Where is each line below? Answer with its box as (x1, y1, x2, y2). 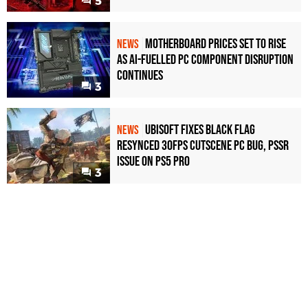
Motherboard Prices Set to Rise (145, 36, 286, 53)
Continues (117, 67, 163, 85)
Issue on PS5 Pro (117, 153, 190, 170)
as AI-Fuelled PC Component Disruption (117, 52, 294, 69)
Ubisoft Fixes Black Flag (145, 122, 255, 139)
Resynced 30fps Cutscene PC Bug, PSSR (117, 137, 289, 155)
